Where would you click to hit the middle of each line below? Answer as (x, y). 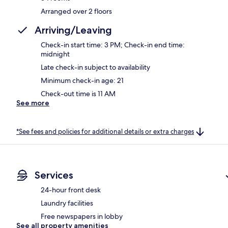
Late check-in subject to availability (95, 67)
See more (33, 103)
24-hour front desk (71, 190)
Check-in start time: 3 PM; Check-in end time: (113, 45)
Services (54, 175)
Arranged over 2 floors (76, 11)
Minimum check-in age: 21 (82, 80)
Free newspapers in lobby (82, 217)
